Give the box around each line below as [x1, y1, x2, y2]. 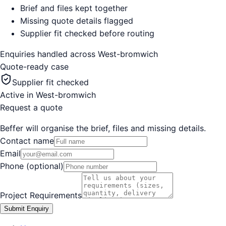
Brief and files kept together [20, 3, 128, 13]
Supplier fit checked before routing [20, 28, 154, 38]
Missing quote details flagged [20, 15, 133, 26]
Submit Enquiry [4, 204, 49, 212]
